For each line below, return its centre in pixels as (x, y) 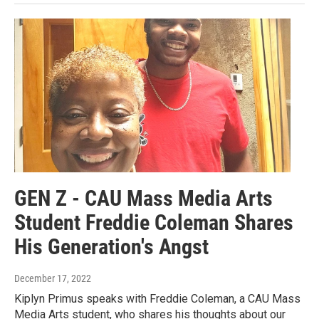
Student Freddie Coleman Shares (154, 223)
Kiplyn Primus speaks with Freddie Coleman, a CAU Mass (157, 299)
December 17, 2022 (53, 279)
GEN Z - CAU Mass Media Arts (143, 199)
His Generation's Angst (111, 247)
